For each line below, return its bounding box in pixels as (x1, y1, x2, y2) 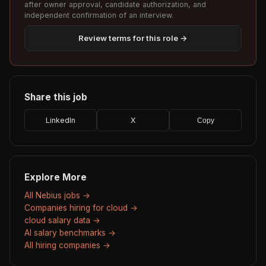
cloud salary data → (24, 216, 100, 226)
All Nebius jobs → (24, 191, 90, 201)
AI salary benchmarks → (24, 228, 116, 238)
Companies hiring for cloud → (24, 203, 138, 213)
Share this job (24, 91, 87, 103)
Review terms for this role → (78, 33, 188, 43)
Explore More (24, 172, 87, 183)
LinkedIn (46, 116, 75, 125)
